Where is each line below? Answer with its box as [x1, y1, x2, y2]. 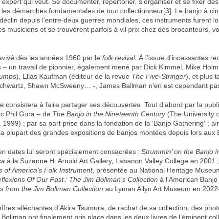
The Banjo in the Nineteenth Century [52, 110, 166, 118]
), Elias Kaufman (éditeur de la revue [16, 72, 132, 80]
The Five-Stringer [131, 72, 186, 80]
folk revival [102, 54, 135, 62]
